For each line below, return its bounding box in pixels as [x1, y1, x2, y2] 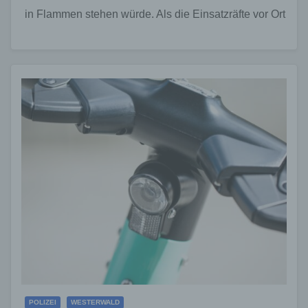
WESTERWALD [71, 298, 120, 306]
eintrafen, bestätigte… [25, 28, 131, 41]
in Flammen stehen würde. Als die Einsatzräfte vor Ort [25, 8, 285, 20]
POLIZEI [29, 298, 56, 306]
